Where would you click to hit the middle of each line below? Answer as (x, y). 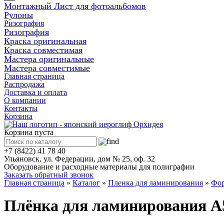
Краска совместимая (43, 50)
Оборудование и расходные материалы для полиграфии (99, 167)
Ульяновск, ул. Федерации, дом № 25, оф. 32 (79, 159)
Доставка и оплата (35, 92)
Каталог (86, 183)
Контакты (21, 108)
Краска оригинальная (45, 41)
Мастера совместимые (47, 68)
